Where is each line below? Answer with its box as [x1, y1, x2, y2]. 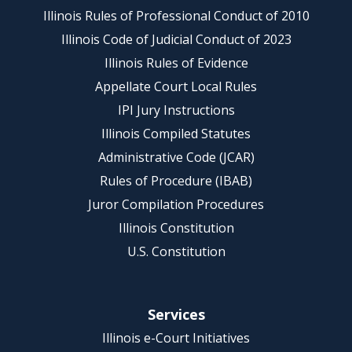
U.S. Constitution [126, 243, 225, 260]
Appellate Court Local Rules [95, 78, 257, 95]
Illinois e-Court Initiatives [102, 329, 250, 346]
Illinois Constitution [118, 219, 234, 236]
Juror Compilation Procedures [88, 196, 264, 213]
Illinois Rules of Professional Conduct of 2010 [42, 7, 310, 24]
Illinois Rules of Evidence [104, 54, 248, 71]
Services [147, 305, 205, 324]
